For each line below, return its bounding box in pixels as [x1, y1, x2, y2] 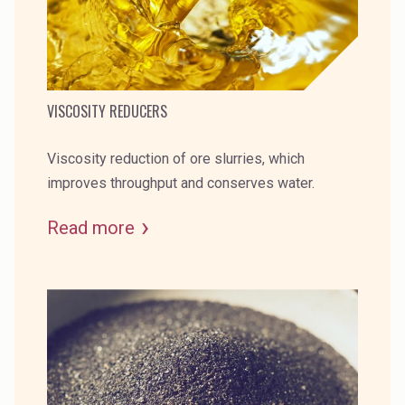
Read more [47, 216, 135, 239]
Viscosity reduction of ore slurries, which [47, 149, 305, 167]
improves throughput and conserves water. [47, 174, 315, 192]
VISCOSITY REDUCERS [47, 99, 167, 122]
